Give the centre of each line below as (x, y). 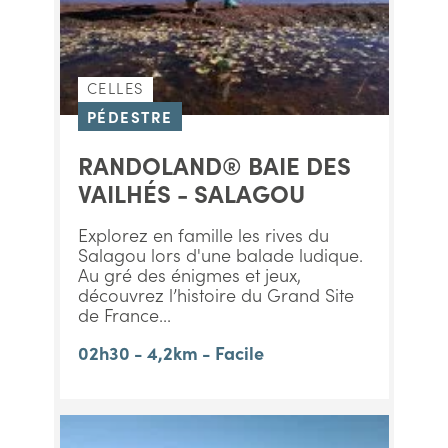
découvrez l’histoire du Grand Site (215, 294)
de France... (124, 314)
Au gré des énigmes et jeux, (189, 274)
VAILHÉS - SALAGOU (191, 192)
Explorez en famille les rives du (203, 234)
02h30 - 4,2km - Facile (170, 352)
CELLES (115, 87)
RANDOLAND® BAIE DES (214, 164)
